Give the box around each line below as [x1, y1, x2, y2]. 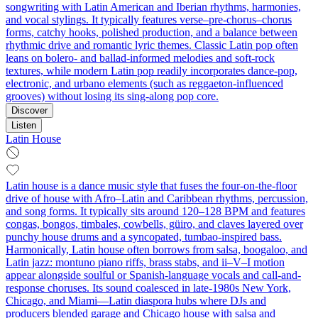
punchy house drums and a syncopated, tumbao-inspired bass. [6, 231, 282, 243]
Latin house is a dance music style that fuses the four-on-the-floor [6, 180, 297, 192]
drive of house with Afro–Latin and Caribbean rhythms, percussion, [6, 192, 308, 205]
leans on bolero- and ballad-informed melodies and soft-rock [6, 52, 275, 65]
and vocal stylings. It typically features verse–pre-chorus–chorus [6, 13, 292, 26]
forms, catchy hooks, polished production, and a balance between [6, 26, 297, 39]
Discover [11, 105, 48, 116]
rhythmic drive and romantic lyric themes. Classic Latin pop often [6, 39, 298, 52]
